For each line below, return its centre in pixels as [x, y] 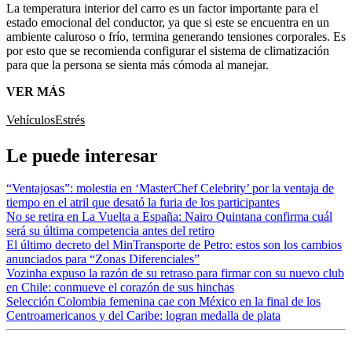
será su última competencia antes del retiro [110, 231]
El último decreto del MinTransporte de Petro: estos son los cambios [174, 245]
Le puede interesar [82, 155]
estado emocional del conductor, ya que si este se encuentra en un [168, 22]
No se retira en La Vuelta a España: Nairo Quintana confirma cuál [169, 217]
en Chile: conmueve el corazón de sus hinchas [120, 288]
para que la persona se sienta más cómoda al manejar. [137, 64]
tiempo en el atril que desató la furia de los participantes [143, 203]
